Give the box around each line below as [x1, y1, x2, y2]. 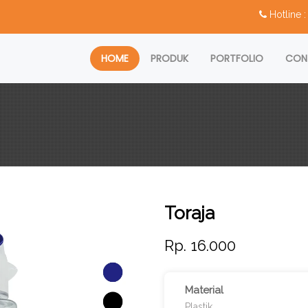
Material [185, 284, 223, 296]
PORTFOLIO [210, 52, 263, 65]
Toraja [164, 203, 214, 223]
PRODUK [151, 52, 188, 65]
